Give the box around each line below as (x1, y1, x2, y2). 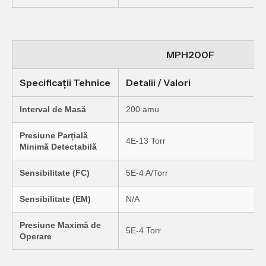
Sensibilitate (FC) (20, 168, 90, 178)
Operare (20, 232, 52, 242)
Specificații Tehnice (20, 77, 110, 89)
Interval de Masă (20, 104, 86, 115)
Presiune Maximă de (20, 220, 101, 230)
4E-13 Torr (126, 136, 166, 146)
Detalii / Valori (126, 77, 191, 89)
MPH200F (166, 49, 214, 61)
